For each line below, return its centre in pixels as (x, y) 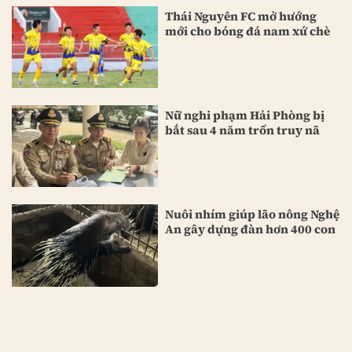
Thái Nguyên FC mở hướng (241, 16)
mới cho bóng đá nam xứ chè (248, 31)
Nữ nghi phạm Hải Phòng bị (245, 115)
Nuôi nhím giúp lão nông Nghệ (253, 214)
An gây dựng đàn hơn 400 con (251, 229)
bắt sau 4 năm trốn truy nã (243, 130)
